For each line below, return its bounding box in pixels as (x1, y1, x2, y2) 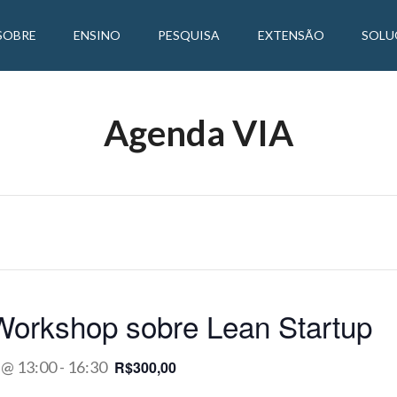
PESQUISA (158, 27, 221, 43)
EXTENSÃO (257, 27, 324, 43)
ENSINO (73, 27, 121, 43)
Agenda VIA (104, 112, 293, 154)
